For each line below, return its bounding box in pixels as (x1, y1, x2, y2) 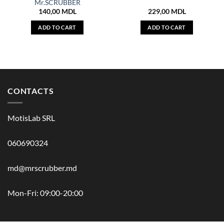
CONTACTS (7, 85, 54, 95)
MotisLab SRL (7, 113, 55, 123)
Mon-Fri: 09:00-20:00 (7, 188, 83, 198)
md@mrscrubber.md (7, 163, 77, 173)
